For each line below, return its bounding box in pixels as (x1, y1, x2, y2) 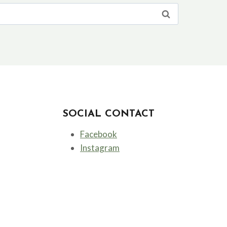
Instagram (80, 142, 120, 153)
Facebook (80, 128, 117, 139)
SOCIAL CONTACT (63, 108, 155, 119)
